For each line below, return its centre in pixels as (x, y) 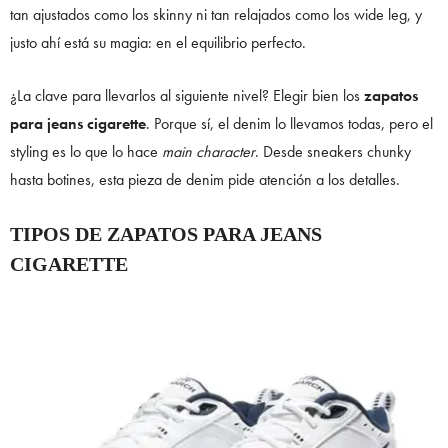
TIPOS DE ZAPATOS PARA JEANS (166, 233)
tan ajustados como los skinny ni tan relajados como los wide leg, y (216, 14)
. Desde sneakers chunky (333, 151)
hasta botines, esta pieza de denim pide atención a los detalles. (207, 179)
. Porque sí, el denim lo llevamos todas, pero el (289, 123)
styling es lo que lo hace (86, 151)
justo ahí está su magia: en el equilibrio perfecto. (158, 42)
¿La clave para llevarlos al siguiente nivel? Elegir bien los (187, 95)
